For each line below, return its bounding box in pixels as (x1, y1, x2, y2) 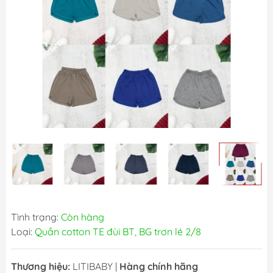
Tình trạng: (11, 211, 61, 224)
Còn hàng (61, 211, 104, 224)
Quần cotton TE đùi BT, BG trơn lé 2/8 (35, 225, 201, 238)
